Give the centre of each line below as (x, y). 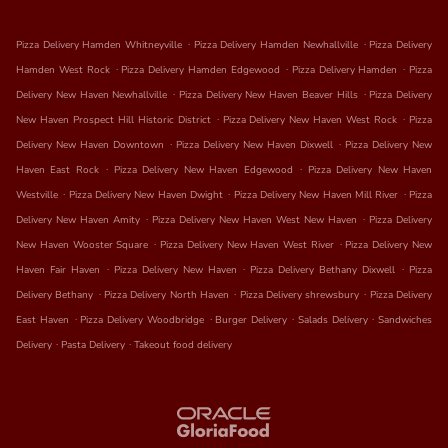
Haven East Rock (57, 170)
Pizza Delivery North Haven (166, 295)
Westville (37, 195)
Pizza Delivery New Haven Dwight (146, 195)
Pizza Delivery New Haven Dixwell (254, 145)
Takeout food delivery (183, 345)
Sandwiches (405, 320)
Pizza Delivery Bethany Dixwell (323, 270)
